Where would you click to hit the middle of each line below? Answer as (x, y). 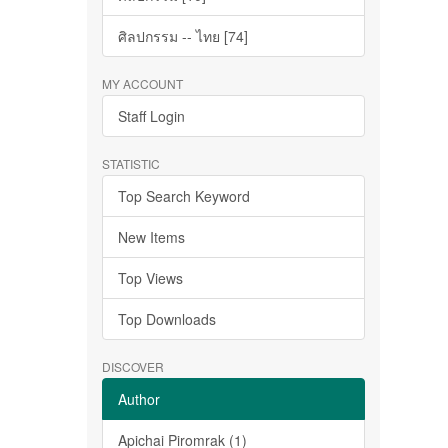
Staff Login (151, 116)
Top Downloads (167, 319)
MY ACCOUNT (142, 83)
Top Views (150, 278)
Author (139, 399)
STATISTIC (131, 163)
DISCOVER (133, 366)
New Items (151, 237)
